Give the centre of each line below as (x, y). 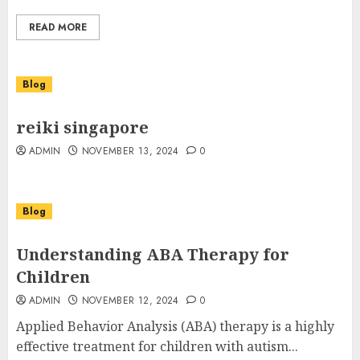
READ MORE (58, 27)
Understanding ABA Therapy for (153, 254)
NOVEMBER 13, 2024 (130, 151)
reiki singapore (82, 127)
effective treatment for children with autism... (157, 346)
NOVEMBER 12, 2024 (130, 301)
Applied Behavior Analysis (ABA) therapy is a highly (175, 326)
